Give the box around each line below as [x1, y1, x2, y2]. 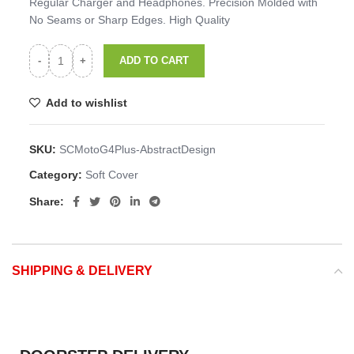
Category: [29, 168, 83, 181]
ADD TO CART [119, 54, 190, 66]
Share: [29, 194, 65, 208]
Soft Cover [85, 168, 139, 181]
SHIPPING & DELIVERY [12, 263, 153, 277]
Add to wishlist [45, 96, 127, 109]
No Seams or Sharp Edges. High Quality [29, 13, 231, 26]
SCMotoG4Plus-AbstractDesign [59, 142, 217, 156]
